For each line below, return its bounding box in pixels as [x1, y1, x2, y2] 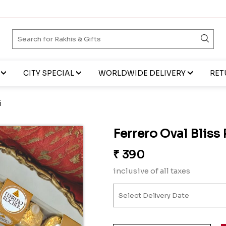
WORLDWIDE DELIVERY [98, 69, 186, 78]
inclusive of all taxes [113, 166, 190, 176]
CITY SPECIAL [23, 69, 74, 78]
